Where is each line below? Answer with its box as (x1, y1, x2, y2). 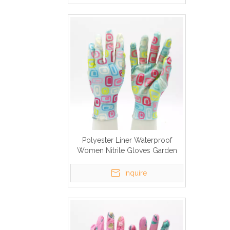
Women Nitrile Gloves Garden (76, 146, 177, 155)
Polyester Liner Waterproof (82, 136, 172, 144)
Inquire (124, 169, 147, 177)
